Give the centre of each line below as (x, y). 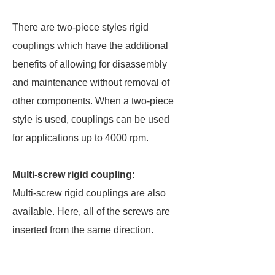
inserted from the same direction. (83, 230)
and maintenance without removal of (91, 83)
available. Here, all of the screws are (91, 211)
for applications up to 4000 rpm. (80, 138)
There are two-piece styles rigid (80, 27)
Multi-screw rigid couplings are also (89, 193)
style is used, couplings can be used (91, 119)
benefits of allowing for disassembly (90, 64)
